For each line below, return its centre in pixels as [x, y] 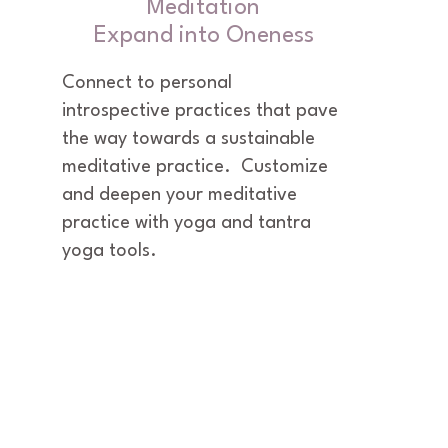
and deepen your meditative [180, 195]
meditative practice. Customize [195, 167]
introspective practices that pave [200, 111]
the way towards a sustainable [189, 139]
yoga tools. [110, 251]
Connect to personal [147, 83]
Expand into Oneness [203, 36]
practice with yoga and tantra [187, 223]
